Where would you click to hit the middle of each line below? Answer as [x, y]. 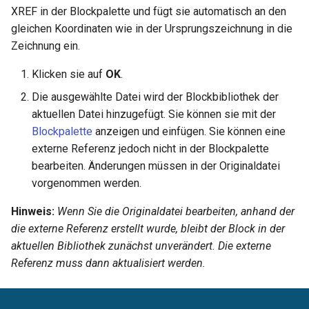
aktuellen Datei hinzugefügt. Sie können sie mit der [154, 114]
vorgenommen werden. [87, 183]
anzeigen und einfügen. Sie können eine [189, 131]
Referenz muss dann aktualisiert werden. [108, 263]
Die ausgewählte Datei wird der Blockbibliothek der [155, 97]
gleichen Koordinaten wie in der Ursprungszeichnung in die [152, 28]
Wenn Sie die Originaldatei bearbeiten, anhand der [176, 211]
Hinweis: [33, 211]
